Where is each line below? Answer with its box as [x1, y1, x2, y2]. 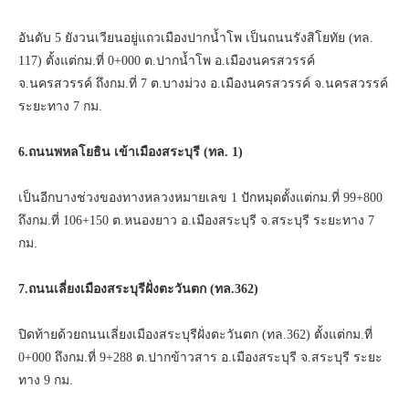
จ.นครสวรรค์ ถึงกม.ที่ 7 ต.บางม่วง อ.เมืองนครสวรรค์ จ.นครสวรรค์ [18, 76, 388, 90]
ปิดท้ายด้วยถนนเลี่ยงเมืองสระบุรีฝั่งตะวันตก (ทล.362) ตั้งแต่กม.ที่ [18, 327, 372, 341]
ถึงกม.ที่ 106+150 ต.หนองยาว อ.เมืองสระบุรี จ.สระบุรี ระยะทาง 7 [18, 213, 374, 227]
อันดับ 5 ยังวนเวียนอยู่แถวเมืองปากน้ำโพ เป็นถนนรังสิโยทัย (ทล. [18, 30, 373, 45]
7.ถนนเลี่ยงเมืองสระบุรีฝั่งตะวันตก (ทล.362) [18, 281, 258, 296]
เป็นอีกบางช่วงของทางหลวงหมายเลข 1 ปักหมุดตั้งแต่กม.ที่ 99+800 [18, 190, 383, 204]
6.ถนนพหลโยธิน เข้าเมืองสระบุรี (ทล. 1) [18, 144, 243, 159]
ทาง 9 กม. [18, 372, 73, 387]
